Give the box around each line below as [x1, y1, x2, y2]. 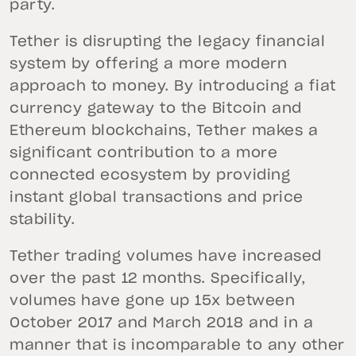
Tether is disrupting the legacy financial [10, 35, 326, 50]
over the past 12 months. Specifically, [10, 272, 306, 287]
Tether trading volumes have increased [10, 250, 322, 265]
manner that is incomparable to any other [10, 339, 345, 354]
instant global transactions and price [10, 191, 304, 206]
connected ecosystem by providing [10, 168, 291, 184]
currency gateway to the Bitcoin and [10, 102, 302, 117]
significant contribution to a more [10, 146, 278, 161]
